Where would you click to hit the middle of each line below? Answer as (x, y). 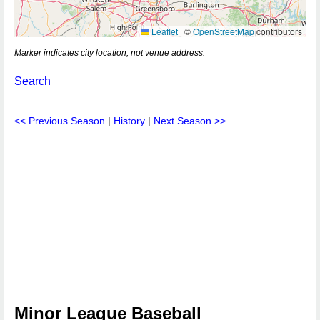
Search (32, 81)
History (129, 121)
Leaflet (164, 31)
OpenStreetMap (224, 31)
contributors (278, 31)
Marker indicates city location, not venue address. (110, 53)
